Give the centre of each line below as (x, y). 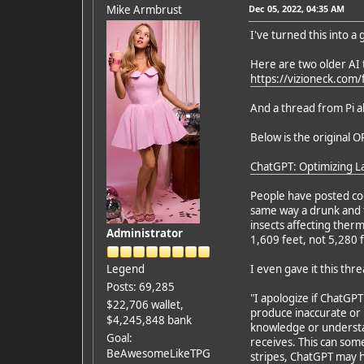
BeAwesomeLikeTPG (158, 353)
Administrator (144, 233)
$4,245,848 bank (149, 320)
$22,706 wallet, (145, 304)
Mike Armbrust (144, 9)
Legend (125, 269)
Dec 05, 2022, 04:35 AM (296, 8)
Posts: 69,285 (140, 286)
